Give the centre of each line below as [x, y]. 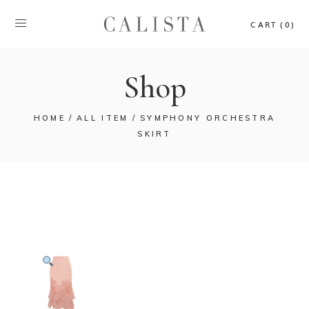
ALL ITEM [103, 118]
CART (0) [273, 24]
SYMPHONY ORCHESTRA [208, 118]
